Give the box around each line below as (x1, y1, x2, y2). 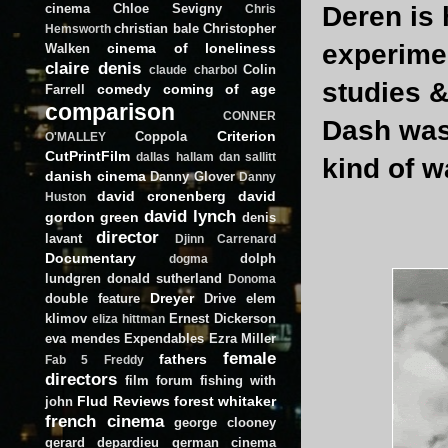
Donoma (228, 272, 276, 285)
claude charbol (149, 63, 237, 76)
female (223, 347, 276, 368)
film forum (125, 372, 193, 388)
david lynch (144, 205, 236, 226)
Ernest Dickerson (169, 310, 276, 326)
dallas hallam (136, 150, 214, 163)
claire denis (45, 57, 141, 78)
